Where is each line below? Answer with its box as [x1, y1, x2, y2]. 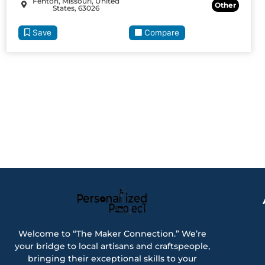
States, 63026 [53, 3, 100, 12]
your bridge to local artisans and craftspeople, [14, 240, 210, 251]
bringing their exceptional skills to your [27, 253, 197, 264]
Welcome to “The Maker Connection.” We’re [18, 228, 206, 239]
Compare [144, 27, 179, 37]
